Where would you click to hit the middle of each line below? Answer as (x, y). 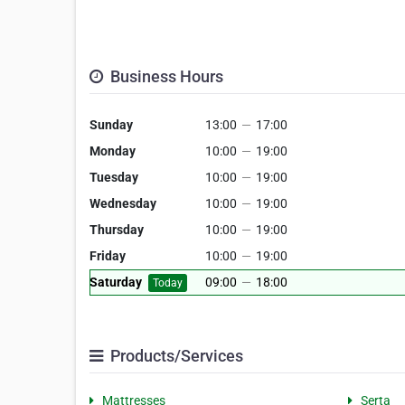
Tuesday (114, 177)
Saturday (116, 282)
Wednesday (123, 203)
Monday (113, 151)
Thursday (117, 230)
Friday (108, 256)
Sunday (111, 125)
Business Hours (165, 76)
